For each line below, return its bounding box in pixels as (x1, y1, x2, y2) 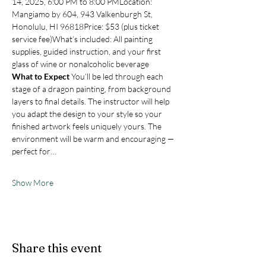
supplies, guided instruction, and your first (12, 46, 163, 56)
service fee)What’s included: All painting (12, 33, 154, 44)
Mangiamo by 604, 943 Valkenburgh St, (12, 8, 154, 19)
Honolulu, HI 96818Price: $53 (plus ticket (12, 21, 161, 31)
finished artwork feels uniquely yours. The (12, 121, 163, 131)
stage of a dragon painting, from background (12, 83, 173, 94)
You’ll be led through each (69, 71, 165, 81)
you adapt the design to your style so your (12, 108, 164, 119)
